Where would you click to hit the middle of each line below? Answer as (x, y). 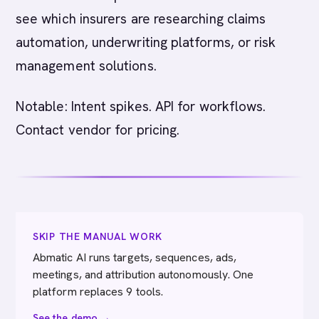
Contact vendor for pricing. (98, 130)
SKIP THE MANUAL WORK (98, 236)
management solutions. (86, 66)
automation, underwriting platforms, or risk (146, 42)
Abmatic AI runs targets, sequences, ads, (135, 257)
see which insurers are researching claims (141, 19)
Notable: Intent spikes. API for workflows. (141, 106)
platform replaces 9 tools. (98, 292)
